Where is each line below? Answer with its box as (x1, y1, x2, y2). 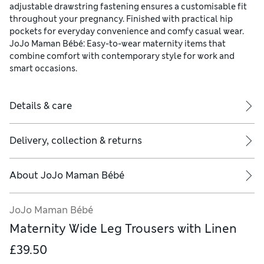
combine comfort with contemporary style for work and (9, 51, 235, 62)
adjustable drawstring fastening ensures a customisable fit (9, 1, 247, 12)
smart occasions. (9, 63, 77, 74)
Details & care (9, 100, 72, 113)
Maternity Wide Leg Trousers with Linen (9, 221, 237, 237)
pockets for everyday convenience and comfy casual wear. (9, 26, 244, 37)
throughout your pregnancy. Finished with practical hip (9, 14, 233, 25)
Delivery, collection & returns (9, 134, 142, 147)
